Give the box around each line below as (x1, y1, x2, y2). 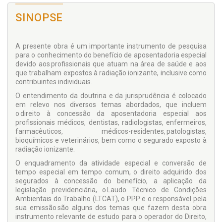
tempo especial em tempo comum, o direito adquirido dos (15, 168, 207, 176)
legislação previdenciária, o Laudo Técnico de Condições (15, 186, 207, 194)
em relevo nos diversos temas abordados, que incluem (15, 101, 207, 109)
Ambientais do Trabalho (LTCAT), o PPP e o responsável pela (15, 195, 207, 203)
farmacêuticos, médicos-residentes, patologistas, (15, 127, 207, 136)
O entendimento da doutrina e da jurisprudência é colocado (15, 92, 207, 100)
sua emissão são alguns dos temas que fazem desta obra (15, 204, 207, 212)
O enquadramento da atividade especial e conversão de (15, 159, 207, 167)
